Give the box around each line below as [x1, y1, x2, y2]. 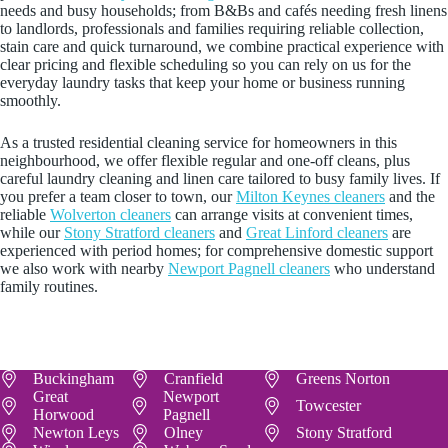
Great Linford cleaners [246, 223, 388, 241]
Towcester [295, 397, 361, 415]
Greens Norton [295, 370, 390, 388]
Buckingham [33, 370, 114, 388]
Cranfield [164, 370, 224, 388]
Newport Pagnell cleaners [168, 259, 330, 277]
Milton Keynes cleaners [236, 187, 385, 205]
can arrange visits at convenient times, [171, 205, 413, 223]
